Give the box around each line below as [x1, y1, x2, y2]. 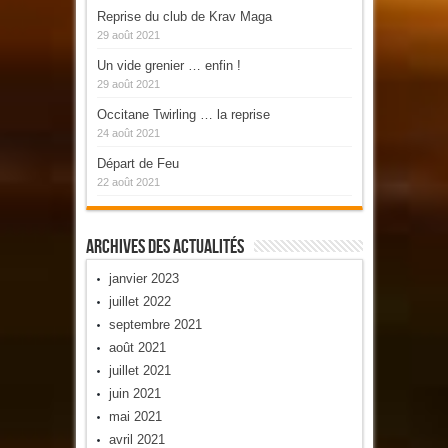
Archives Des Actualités [85, 234, 244, 259]
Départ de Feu [96, 155, 179, 171]
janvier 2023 [108, 270, 179, 286]
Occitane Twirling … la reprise [96, 106, 270, 122]
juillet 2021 [108, 362, 171, 378]
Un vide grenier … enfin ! [96, 57, 241, 73]
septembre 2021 [108, 316, 202, 332]
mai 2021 [108, 408, 162, 424]
